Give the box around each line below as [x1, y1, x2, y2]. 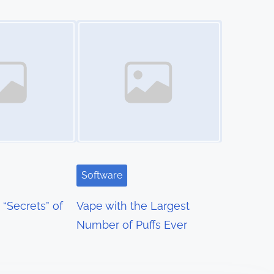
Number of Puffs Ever [76, 218, 188, 232]
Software [81, 169, 123, 182]
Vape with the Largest [76, 199, 190, 213]
